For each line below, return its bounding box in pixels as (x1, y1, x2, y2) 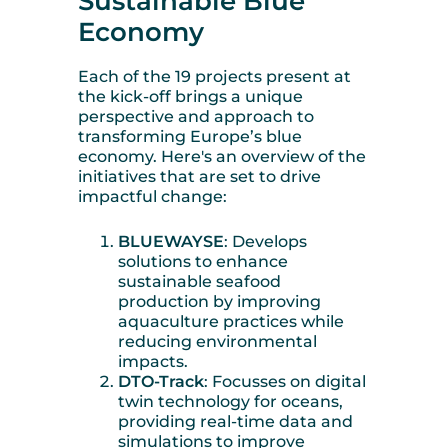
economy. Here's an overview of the (78, 147, 366, 167)
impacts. (118, 352, 188, 372)
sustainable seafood (118, 272, 281, 292)
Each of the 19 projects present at (78, 67, 351, 87)
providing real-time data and (118, 412, 353, 432)
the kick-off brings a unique (78, 87, 303, 107)
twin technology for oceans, (118, 392, 343, 412)
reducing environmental (118, 332, 317, 352)
